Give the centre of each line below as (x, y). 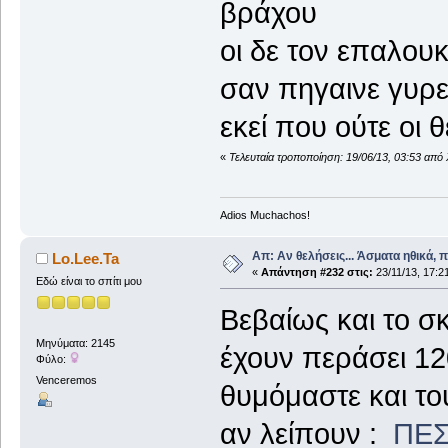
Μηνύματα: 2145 (75, 342)
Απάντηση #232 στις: (316, 272)
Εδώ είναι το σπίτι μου (88, 281)
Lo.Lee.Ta (86, 259)
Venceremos (66, 380)
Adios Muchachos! (264, 215)
